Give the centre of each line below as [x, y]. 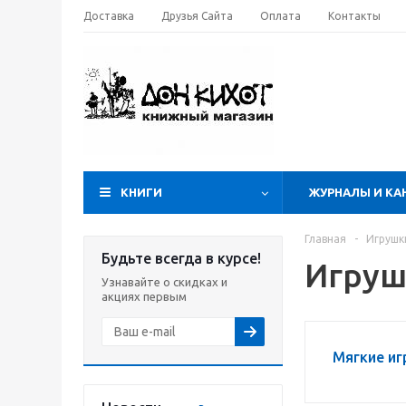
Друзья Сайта [197, 16]
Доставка [109, 16]
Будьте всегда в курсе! [181, 258]
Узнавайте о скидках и [164, 282]
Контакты [354, 16]
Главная [325, 239]
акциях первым [144, 296]
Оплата [280, 16]
